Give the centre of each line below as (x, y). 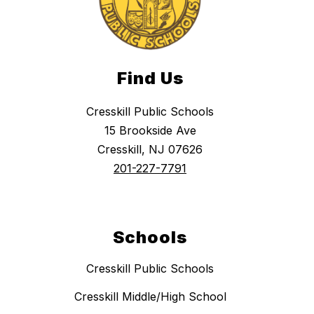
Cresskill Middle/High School (150, 297)
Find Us (150, 78)
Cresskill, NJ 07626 (150, 150)
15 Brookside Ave (150, 131)
